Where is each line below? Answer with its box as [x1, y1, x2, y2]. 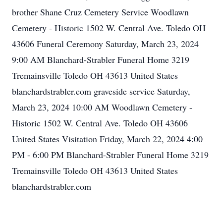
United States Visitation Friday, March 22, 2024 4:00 [12, 133, 203, 145]
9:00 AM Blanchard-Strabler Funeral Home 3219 [12, 54, 189, 65]
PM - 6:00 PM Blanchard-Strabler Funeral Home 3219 [12, 149, 209, 161]
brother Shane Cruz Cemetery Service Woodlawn [12, 6, 189, 18]
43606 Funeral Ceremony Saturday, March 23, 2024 [12, 38, 199, 50]
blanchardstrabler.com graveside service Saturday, [12, 85, 190, 97]
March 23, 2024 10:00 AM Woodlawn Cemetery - [12, 101, 192, 113]
